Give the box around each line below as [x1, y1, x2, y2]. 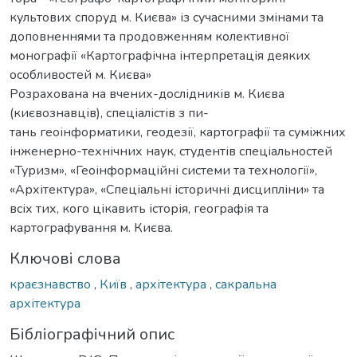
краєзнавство [10, 275, 94, 293]
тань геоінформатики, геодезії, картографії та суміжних [10, 123, 346, 141]
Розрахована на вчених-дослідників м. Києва [10, 84, 284, 103]
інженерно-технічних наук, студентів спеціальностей [10, 142, 332, 160]
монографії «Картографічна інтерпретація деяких [10, 46, 311, 65]
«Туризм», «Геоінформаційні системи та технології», [10, 161, 317, 179]
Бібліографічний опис [10, 323, 175, 345]
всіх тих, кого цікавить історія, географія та [10, 199, 269, 218]
